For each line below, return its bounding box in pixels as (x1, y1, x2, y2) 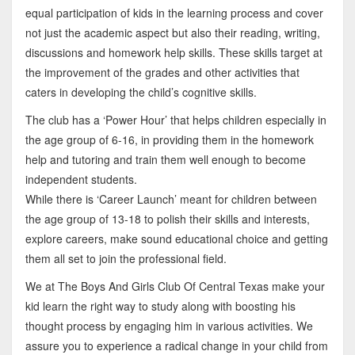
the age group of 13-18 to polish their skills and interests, (25, 211, 310, 227)
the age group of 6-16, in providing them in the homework (25, 132, 314, 148)
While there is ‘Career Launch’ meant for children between (25, 191, 317, 208)
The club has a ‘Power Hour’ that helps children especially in (25, 112, 326, 128)
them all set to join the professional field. (25, 250, 227, 267)
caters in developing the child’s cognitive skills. (25, 84, 257, 101)
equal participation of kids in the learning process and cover (25, 5, 323, 21)
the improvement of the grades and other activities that (25, 64, 300, 81)
